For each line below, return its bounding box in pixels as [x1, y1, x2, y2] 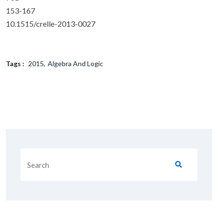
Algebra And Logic [48, 59, 103, 68]
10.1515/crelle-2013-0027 [6, 19, 95, 28]
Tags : [6, 59, 24, 68]
